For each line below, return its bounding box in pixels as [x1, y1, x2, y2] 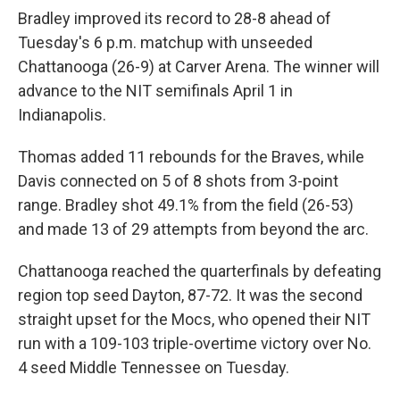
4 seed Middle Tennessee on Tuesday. [18, 358, 289, 378]
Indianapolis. [18, 105, 106, 125]
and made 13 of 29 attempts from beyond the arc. [18, 220, 369, 239]
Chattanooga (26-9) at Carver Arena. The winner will [18, 57, 379, 77]
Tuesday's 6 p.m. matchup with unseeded [18, 33, 312, 53]
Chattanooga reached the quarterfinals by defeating [18, 262, 381, 281]
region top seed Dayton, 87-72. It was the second [18, 286, 362, 305]
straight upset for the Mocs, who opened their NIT [18, 310, 371, 329]
